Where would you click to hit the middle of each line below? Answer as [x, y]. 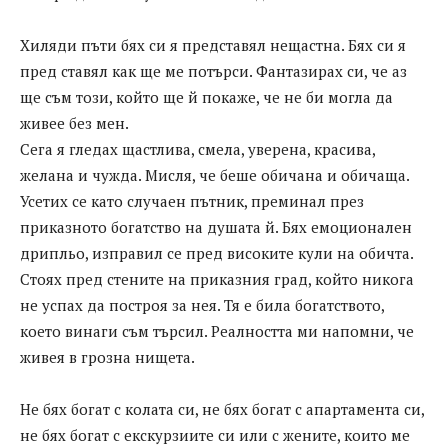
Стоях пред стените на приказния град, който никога [217, 279]
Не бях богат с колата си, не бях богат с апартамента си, [222, 409]
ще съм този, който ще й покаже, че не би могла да [206, 97]
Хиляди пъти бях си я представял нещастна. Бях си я [213, 45]
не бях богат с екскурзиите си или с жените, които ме [215, 435]
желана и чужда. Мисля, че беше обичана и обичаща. [215, 175]
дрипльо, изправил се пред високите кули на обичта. [216, 253]
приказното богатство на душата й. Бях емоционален [216, 227]
